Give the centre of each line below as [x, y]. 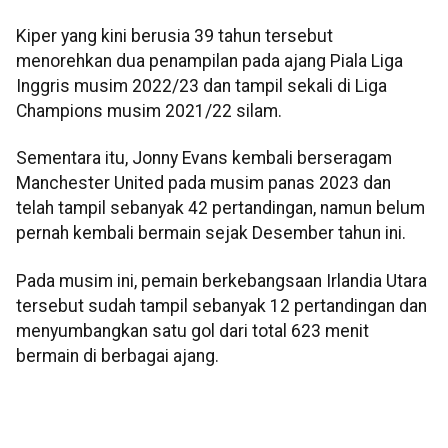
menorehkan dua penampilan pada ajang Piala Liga [209, 60]
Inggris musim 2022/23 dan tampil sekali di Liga [201, 85]
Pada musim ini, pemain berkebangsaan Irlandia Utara [221, 280]
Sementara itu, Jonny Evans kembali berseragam [204, 158]
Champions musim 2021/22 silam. [149, 110]
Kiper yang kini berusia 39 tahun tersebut [174, 35]
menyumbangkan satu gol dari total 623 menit [192, 330]
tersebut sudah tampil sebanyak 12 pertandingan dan [221, 305]
